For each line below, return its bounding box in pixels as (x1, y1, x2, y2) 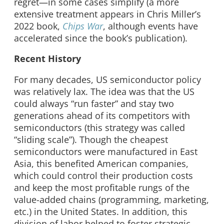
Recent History (14, 52, 81, 65)
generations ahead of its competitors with (14, 109, 190, 121)
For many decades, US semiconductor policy (14, 73, 201, 85)
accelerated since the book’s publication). (14, 31, 187, 44)
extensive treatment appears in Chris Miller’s (14, 7, 201, 20)
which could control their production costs (14, 169, 193, 181)
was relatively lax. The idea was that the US (14, 85, 194, 97)
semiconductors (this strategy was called (14, 121, 185, 133)
